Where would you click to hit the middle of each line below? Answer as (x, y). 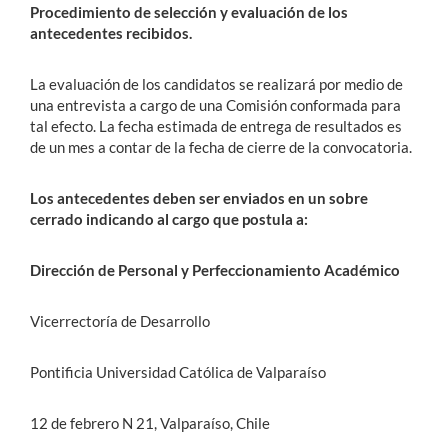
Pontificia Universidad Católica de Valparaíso (178, 372)
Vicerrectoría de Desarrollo (120, 321)
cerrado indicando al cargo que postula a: (169, 219)
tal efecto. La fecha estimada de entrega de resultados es (216, 126)
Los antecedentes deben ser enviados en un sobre (199, 198)
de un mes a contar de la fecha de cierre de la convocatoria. (221, 147)
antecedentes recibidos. (111, 33)
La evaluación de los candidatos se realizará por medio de (216, 84)
